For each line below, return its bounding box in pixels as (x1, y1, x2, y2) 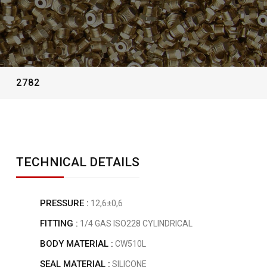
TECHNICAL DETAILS (16, 155, 139, 169)
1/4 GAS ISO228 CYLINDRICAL (78, 219, 193, 228)
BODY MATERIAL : (40, 238, 113, 249)
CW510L (113, 239, 146, 249)
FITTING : (40, 218, 78, 229)
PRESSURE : (40, 198, 89, 209)
